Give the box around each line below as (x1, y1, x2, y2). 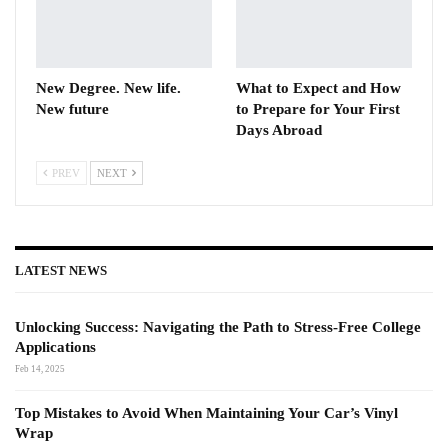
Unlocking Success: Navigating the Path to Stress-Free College (15, 318, 421, 335)
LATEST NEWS (15, 262, 107, 278)
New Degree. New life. (36, 79, 181, 96)
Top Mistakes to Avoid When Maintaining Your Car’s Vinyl (15, 404, 398, 421)
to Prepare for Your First (236, 100, 400, 117)
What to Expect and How (236, 79, 401, 96)
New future (36, 100, 109, 117)
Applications (15, 338, 96, 355)
